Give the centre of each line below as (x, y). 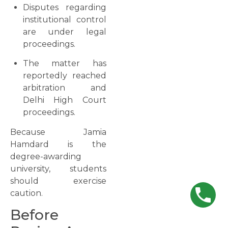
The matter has (65, 64)
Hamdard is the (58, 144)
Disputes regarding (65, 8)
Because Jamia (58, 132)
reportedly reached (65, 76)
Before (34, 215)
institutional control (65, 20)
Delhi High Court (65, 100)
